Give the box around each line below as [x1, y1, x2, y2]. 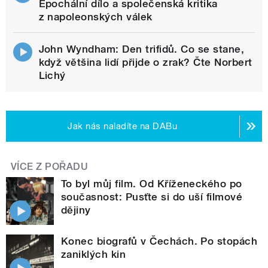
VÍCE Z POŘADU [11, 161, 89, 173]
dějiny [61, 204, 91, 217]
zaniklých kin [61, 248, 126, 261]
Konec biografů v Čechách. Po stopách [61, 235, 258, 248]
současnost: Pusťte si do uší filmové [61, 191, 243, 203]
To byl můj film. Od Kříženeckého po [61, 178, 242, 190]
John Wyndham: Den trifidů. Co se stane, [38, 43, 245, 56]
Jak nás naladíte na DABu [68, 121, 178, 132]
